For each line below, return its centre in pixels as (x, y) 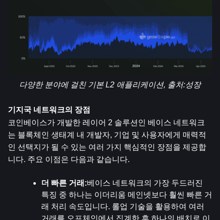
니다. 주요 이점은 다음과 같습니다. (69, 159)
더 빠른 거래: (64, 183)
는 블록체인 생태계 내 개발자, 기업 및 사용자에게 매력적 (107, 135)
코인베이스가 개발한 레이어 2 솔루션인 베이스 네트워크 (106, 123)
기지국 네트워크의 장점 (49, 110)
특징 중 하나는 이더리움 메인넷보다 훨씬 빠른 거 (127, 195)
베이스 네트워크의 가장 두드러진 (145, 183)
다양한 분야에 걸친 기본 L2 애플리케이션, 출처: (102, 85)
